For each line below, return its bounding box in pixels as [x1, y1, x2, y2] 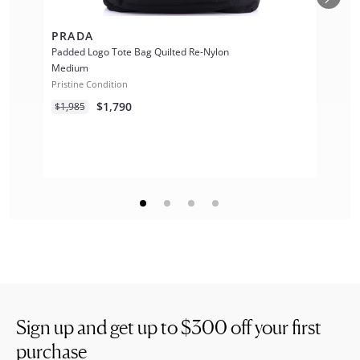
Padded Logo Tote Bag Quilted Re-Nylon [51, 45, 229, 59]
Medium [51, 61, 88, 75]
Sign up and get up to [16, 316, 181, 339]
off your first [227, 316, 321, 339]
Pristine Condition [51, 78, 128, 90]
